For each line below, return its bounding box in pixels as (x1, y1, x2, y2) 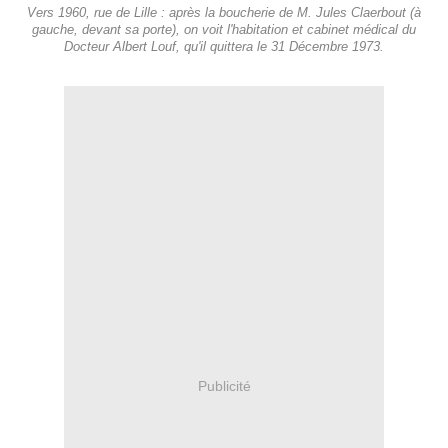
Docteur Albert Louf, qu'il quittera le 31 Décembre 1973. (64, 40, 384, 55)
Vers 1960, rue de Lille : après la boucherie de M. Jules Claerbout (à (27, 6, 421, 21)
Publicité (197, 377, 251, 394)
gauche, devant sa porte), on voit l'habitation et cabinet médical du (32, 23, 416, 38)
